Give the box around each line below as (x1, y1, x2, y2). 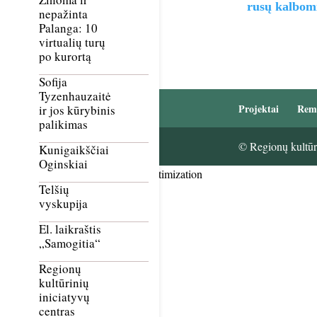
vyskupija (39, 195, 88, 212)
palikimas (39, 116, 88, 133)
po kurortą (39, 48, 91, 65)
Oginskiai (39, 156, 88, 173)
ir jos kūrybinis (39, 102, 115, 119)
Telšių (39, 181, 69, 198)
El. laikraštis (39, 221, 101, 238)
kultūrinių (39, 275, 89, 292)
